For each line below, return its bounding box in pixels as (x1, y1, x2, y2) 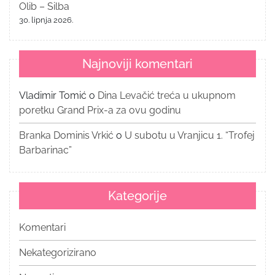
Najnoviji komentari (82, 56, 193, 71)
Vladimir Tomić (19, 89, 87, 101)
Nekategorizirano (19, 246, 96, 258)
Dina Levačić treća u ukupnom (98, 89, 236, 101)
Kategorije (108, 188, 167, 203)
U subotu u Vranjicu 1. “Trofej (125, 129, 255, 141)
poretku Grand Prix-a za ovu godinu (19, 104, 181, 116)
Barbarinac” (19, 144, 72, 156)
